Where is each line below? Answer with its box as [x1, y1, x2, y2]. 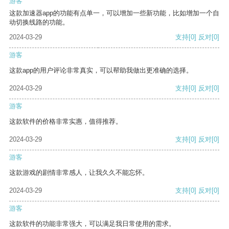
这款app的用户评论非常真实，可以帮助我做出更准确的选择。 [9, 66, 193, 75]
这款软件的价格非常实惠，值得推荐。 [9, 118, 122, 126]
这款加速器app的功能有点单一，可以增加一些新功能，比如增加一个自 [9, 9, 219, 17]
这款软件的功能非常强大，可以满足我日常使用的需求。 [9, 220, 175, 228]
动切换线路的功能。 [9, 18, 69, 27]
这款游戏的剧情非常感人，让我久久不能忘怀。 [9, 169, 149, 177]
